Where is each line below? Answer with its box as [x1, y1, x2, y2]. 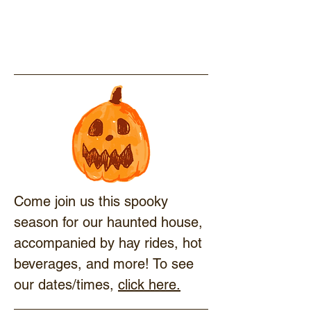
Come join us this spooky [14, 193, 168, 210]
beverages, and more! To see [14, 255, 194, 272]
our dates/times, [14, 276, 118, 293]
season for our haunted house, [14, 214, 203, 230]
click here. [118, 276, 180, 293]
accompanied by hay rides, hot [14, 235, 202, 251]
